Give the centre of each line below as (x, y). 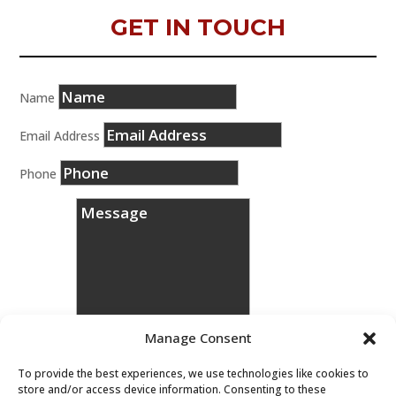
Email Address (60, 136)
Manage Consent (198, 338)
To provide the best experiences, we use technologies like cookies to (193, 373)
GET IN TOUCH (198, 28)
